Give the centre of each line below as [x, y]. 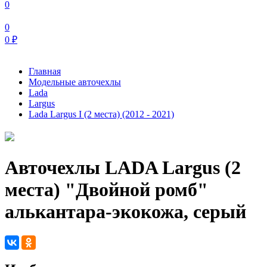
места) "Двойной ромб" [106, 189]
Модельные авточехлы [75, 82]
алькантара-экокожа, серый [125, 211]
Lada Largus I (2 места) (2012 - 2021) [101, 114]
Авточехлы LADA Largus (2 [123, 167]
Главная [45, 72]
